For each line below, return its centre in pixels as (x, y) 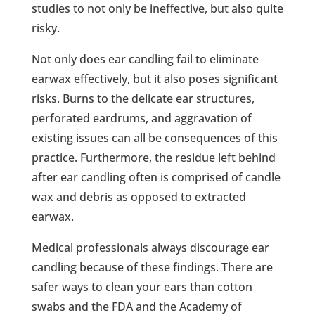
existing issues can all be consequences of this (154, 137)
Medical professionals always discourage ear (150, 247)
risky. (45, 28)
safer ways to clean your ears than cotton (142, 287)
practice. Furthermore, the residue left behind (153, 157)
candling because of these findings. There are (152, 267)
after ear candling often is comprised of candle (156, 177)
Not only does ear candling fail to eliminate (145, 59)
